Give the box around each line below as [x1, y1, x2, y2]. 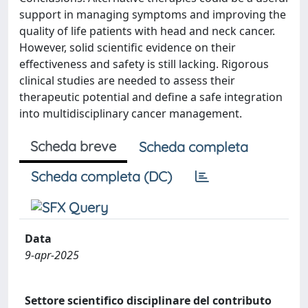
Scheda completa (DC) [31, 167, 172, 185]
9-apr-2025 [25, 247, 79, 263]
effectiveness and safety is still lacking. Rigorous [19, 56, 269, 71]
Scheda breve [30, 137, 116, 155]
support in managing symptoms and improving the [19, 6, 286, 22]
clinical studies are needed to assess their [19, 72, 235, 88]
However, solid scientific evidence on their [19, 39, 236, 55]
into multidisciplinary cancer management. [19, 105, 242, 121]
